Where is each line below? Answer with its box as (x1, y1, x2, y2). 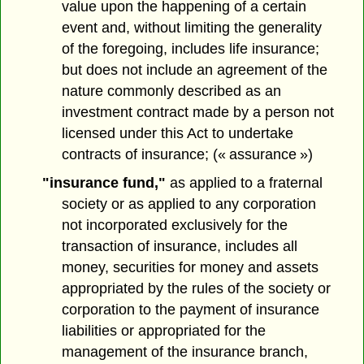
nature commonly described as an (62, 82, 282, 99)
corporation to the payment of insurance (62, 301, 320, 318)
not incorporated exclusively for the (62, 216, 288, 233)
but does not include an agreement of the (62, 61, 328, 78)
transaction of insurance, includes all (62, 237, 298, 254)
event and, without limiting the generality (62, 19, 323, 36)
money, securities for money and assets (62, 258, 319, 275)
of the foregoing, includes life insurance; (62, 40, 320, 57)
